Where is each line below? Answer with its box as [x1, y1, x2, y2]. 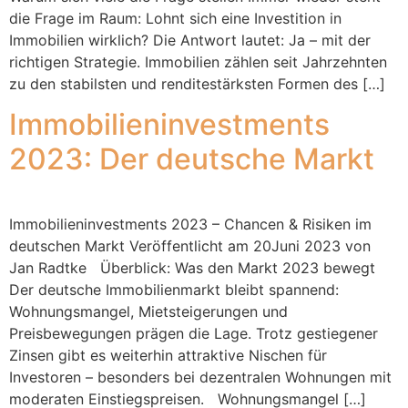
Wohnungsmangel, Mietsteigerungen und [9, 302, 288, 321]
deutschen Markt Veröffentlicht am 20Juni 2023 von [9, 237, 371, 256]
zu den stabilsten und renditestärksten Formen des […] [9, 74, 385, 93]
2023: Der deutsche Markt [9, 141, 374, 178]
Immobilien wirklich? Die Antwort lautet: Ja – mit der [9, 30, 371, 49]
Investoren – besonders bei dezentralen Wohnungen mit [9, 368, 392, 387]
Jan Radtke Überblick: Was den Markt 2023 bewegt [9, 259, 375, 278]
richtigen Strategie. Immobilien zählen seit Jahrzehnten [9, 52, 387, 71]
